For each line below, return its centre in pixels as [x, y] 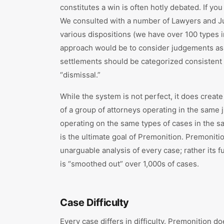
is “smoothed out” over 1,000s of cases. [129, 164]
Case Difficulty [94, 202]
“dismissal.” [80, 75]
